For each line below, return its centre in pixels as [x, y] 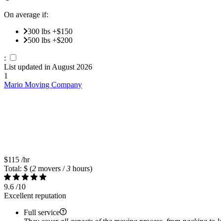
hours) [81, 168]
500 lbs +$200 [50, 40]
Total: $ [16, 168]
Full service [42, 212]
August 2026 [72, 67]
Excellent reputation [35, 195]
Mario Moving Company [43, 84]
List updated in [28, 67]
